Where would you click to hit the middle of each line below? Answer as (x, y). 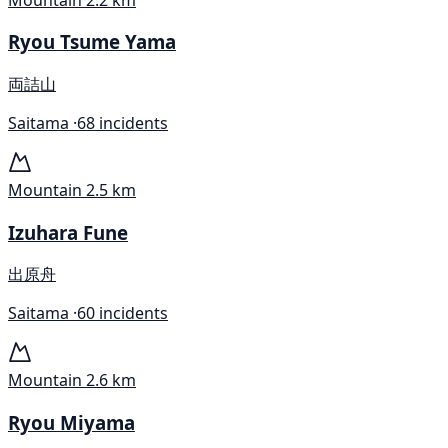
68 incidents (122, 122)
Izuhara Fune (68, 232)
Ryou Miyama (71, 423)
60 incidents (122, 313)
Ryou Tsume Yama (92, 42)
